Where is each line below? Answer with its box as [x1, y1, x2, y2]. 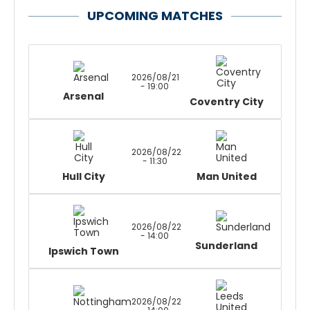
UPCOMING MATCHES [87, 7, 223, 24]
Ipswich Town [48, 244, 119, 258]
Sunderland [195, 239, 258, 253]
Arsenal [63, 89, 104, 103]
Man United [196, 170, 257, 183]
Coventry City [189, 95, 264, 109]
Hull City [62, 170, 105, 183]
